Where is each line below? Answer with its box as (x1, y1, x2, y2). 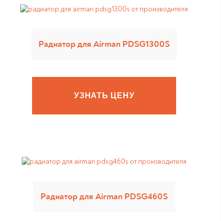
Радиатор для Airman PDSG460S (40, 191, 168, 202)
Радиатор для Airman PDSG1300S (38, 38, 170, 50)
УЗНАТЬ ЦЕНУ (74, 91, 135, 100)
